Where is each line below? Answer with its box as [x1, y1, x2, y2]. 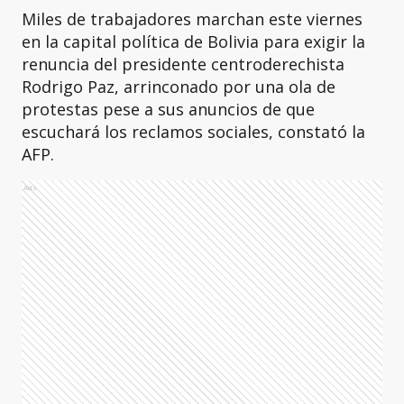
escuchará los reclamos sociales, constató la [22, 121, 365, 142]
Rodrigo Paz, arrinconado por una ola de [22, 76, 335, 97]
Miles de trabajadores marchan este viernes [22, 8, 363, 30]
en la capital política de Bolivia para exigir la [22, 31, 365, 52]
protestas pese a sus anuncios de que [22, 98, 315, 120]
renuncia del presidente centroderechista [22, 53, 344, 75]
